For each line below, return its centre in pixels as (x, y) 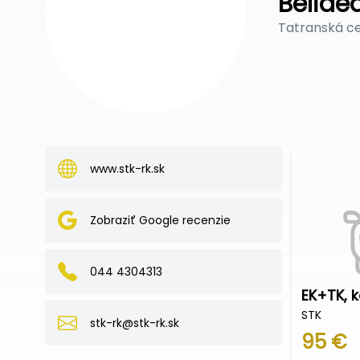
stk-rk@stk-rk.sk (135, 323)
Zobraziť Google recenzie (160, 220)
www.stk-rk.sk (127, 169)
